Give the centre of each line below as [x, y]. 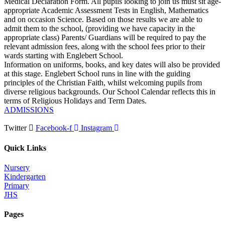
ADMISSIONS [29, 110]
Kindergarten [25, 176]
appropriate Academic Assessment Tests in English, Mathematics [106, 11]
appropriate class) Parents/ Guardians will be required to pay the [105, 38]
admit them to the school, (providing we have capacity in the [99, 29]
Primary [17, 185]
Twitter [15, 128]
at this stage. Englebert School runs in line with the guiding [97, 74]
